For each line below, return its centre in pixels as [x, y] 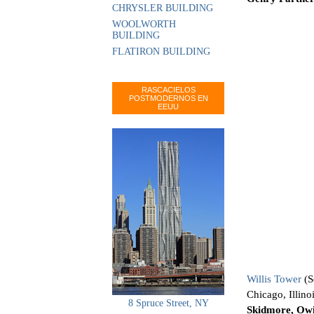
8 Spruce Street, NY [168, 303]
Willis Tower [274, 279]
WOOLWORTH [144, 24]
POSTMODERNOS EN [168, 98]
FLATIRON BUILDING [161, 52]
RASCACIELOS [168, 90]
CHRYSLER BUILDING [163, 8]
